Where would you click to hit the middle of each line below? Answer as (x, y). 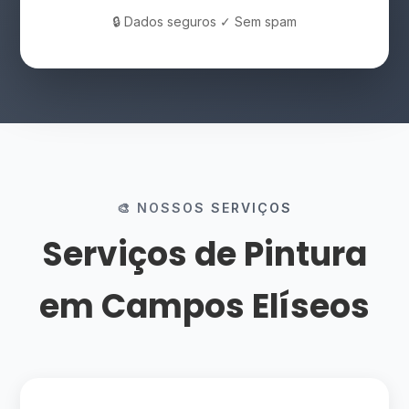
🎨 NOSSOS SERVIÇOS (204, 208)
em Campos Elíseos (204, 306)
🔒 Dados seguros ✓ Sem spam (204, 21)
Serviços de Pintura (204, 254)
